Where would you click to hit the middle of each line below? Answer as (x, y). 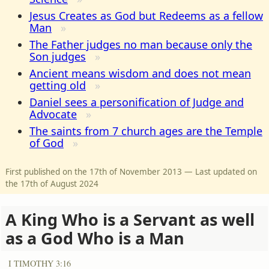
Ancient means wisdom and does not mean (140, 73)
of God (47, 143)
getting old (58, 85)
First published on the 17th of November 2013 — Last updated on (131, 171)
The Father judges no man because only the (141, 44)
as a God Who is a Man (95, 238)
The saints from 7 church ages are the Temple (146, 131)
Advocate (53, 114)
